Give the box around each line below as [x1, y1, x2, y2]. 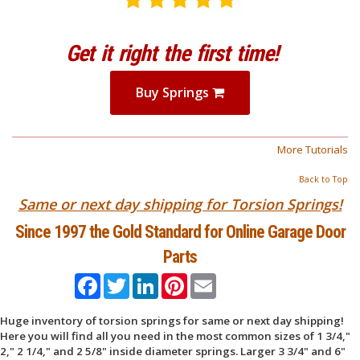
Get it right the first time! [66, 40, 278, 67]
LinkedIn [157, 272, 200, 287]
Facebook [100, 272, 148, 287]
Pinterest [186, 272, 231, 287]
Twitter [129, 272, 162, 287]
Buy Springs [136, 84, 212, 102]
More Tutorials [277, 142, 348, 157]
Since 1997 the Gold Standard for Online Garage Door [14, 221, 346, 242]
